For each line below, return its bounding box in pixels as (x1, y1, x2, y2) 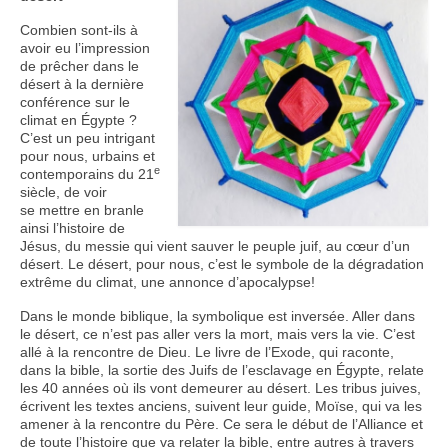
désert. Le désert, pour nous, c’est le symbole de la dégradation (20, 255, 424, 272)
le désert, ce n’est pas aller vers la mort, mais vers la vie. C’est (20, 325, 415, 342)
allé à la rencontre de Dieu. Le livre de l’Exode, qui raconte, (20, 343, 394, 360)
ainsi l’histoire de (20, 219, 125, 236)
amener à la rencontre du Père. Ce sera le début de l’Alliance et (20, 415, 423, 432)
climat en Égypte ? (20, 111, 137, 128)
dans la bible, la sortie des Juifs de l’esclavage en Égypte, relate (20, 361, 424, 378)
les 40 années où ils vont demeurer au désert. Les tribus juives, (20, 379, 421, 396)
